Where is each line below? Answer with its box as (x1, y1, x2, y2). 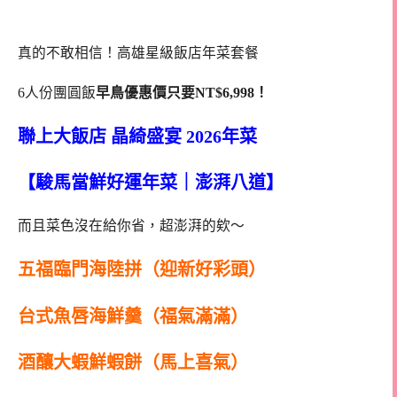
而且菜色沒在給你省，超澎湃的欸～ (18, 218, 245, 234)
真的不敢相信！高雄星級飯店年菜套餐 (18, 45, 259, 61)
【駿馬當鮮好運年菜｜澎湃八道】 (18, 173, 284, 193)
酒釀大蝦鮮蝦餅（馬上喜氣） (18, 353, 248, 373)
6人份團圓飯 (18, 84, 96, 100)
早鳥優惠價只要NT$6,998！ (96, 84, 269, 100)
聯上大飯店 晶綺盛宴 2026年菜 (18, 126, 257, 146)
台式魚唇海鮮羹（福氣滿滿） (18, 306, 248, 326)
